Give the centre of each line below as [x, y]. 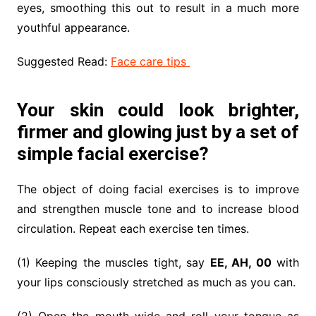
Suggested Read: [63, 62]
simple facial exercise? [113, 154]
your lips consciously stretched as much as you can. [156, 282]
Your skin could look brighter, [158, 110]
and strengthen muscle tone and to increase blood [158, 209]
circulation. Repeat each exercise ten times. [133, 229]
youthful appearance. [73, 28]
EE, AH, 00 [241, 263]
